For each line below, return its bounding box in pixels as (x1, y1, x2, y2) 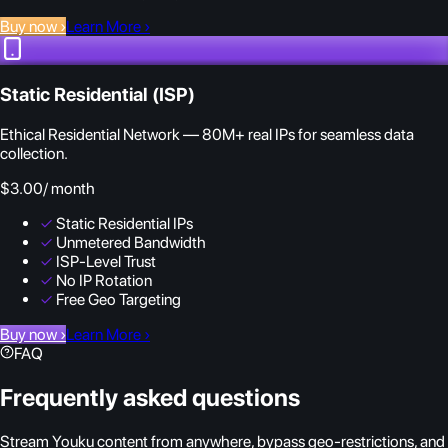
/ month (43, 179, 95, 199)
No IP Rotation (56, 271, 152, 291)
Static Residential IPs (56, 214, 193, 234)
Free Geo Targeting (56, 290, 181, 310)
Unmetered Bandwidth (56, 233, 206, 253)
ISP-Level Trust (56, 252, 156, 272)
